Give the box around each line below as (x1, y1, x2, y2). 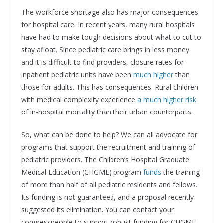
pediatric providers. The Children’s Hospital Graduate (21, 154, 189, 164)
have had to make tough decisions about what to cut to (21, 32, 201, 42)
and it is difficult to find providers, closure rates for (21, 57, 184, 67)
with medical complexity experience (21, 94, 137, 104)
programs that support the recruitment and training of (21, 142, 195, 152)
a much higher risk (137, 94, 196, 104)
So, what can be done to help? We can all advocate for (21, 129, 197, 139)
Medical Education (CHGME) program (21, 167, 143, 177)
